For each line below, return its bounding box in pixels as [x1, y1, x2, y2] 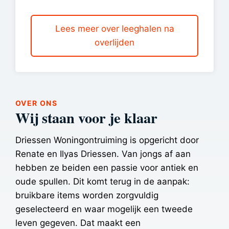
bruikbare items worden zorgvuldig [15, 190, 158, 200]
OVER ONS [15, 98, 58, 107]
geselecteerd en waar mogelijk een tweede [15, 203, 193, 214]
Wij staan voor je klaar [15, 106, 157, 128]
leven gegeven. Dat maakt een [15, 217, 141, 228]
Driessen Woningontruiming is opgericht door [15, 134, 199, 145]
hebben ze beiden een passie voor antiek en [15, 162, 198, 173]
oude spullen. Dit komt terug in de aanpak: [15, 176, 190, 187]
